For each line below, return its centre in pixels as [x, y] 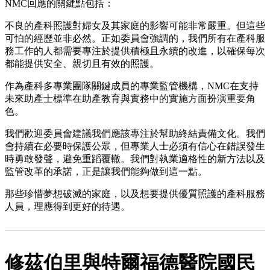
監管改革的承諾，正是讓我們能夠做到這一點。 [106, 171]
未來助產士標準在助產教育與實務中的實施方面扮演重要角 [130, 98]
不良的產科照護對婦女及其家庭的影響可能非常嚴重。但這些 [135, 25]
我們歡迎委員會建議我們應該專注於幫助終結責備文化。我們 [135, 133]
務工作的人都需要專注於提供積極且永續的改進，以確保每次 [135, 51]
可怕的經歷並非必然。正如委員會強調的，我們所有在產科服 [135, 38]
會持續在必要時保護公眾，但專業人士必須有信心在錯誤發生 [135, 146]
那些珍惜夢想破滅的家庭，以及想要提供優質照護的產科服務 [135, 193]
